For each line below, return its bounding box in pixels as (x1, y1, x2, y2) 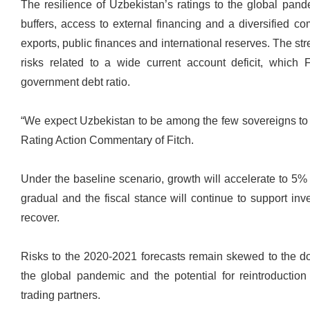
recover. (21, 212, 60, 224)
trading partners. (21, 289, 100, 301)
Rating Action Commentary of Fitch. (21, 134, 197, 146)
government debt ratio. (21, 76, 130, 88)
